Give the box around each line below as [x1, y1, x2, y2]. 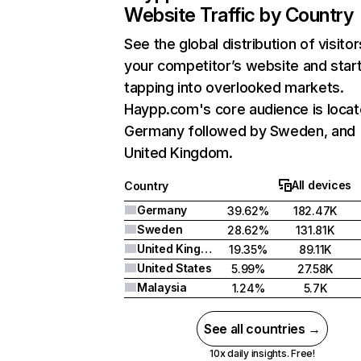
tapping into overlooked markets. [124, 79, 344, 96]
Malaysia [137, 280, 187, 294]
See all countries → [204, 321, 321, 337]
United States [137, 261, 212, 275]
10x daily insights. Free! [209, 347, 315, 359]
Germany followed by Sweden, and [124, 122, 355, 139]
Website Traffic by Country [124, 3, 354, 27]
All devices [292, 178, 351, 192]
